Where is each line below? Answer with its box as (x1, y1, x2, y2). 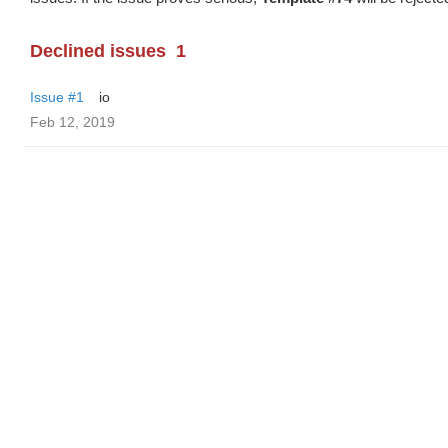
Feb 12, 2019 (30, 114, 115, 130)
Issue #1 (30, 89, 84, 105)
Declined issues (30, 41, 166, 61)
